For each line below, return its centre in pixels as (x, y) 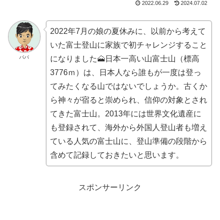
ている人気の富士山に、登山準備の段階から (128, 141)
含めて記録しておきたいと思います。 (117, 155)
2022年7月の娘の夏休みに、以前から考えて (128, 31)
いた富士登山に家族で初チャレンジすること (128, 45)
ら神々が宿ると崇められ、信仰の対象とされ (128, 100)
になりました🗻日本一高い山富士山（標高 (124, 58)
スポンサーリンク (110, 187)
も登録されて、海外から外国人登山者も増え (128, 127)
